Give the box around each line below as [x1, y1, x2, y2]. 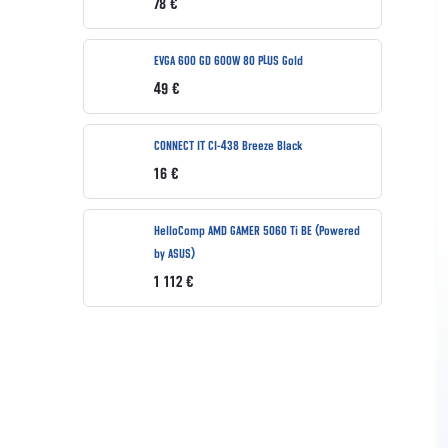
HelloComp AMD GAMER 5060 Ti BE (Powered [154, 225, 360, 238]
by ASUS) [154, 248, 195, 261]
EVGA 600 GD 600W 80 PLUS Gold [154, 55, 303, 68]
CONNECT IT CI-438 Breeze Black [154, 140, 303, 153]
